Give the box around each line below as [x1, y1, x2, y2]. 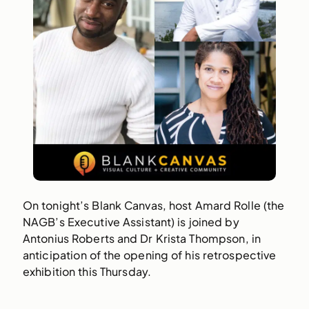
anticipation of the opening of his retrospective [22, 248, 277, 263]
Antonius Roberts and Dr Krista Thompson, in [22, 231, 261, 246]
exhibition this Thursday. [22, 264, 152, 279]
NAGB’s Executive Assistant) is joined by [22, 215, 239, 230]
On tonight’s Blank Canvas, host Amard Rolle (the [22, 198, 285, 213]
